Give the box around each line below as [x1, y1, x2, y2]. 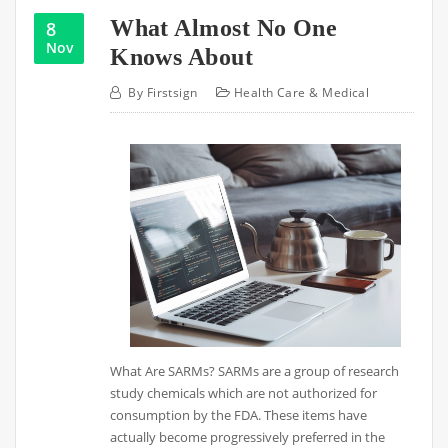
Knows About [110, 43, 254, 71]
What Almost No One [110, 14, 338, 42]
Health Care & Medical [233, 83, 370, 101]
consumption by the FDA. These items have [110, 406, 368, 425]
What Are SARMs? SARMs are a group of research [110, 362, 400, 381]
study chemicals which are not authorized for [110, 384, 378, 403]
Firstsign [146, 83, 198, 101]
